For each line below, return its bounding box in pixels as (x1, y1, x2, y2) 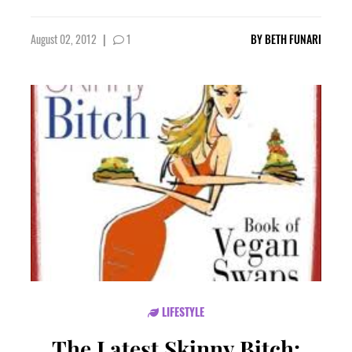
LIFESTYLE (158, 303, 204, 320)
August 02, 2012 (30, 31, 99, 47)
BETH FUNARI (265, 31, 322, 47)
